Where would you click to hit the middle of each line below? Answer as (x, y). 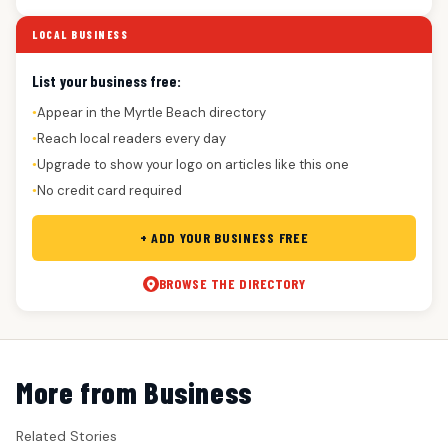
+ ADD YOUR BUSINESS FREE (224, 237)
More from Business (134, 391)
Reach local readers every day (131, 138)
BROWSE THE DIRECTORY (232, 283)
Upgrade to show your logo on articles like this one (193, 164)
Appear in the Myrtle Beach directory (151, 112)
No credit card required (109, 190)
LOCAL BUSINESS (80, 34)
